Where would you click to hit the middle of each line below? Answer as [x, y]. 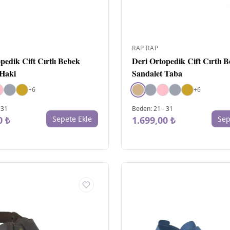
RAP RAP [145, 48]
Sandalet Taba [157, 73]
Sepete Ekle [72, 119]
